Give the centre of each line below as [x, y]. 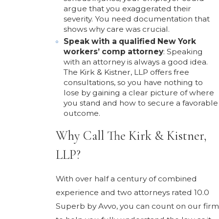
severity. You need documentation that [136, 19]
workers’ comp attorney [113, 51]
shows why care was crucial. [116, 29]
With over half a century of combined [126, 179]
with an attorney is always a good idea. [135, 62]
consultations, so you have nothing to [133, 82]
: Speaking [183, 51]
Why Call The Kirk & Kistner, [131, 136]
